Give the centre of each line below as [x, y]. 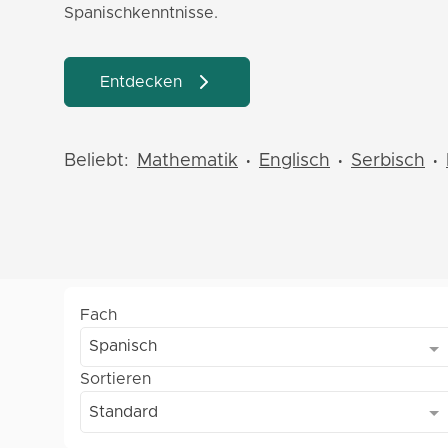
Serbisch [388, 161]
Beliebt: [96, 161]
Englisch [294, 161]
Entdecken [141, 82]
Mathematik [187, 161]
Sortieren [115, 379]
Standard [123, 412]
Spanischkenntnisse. [141, 13]
